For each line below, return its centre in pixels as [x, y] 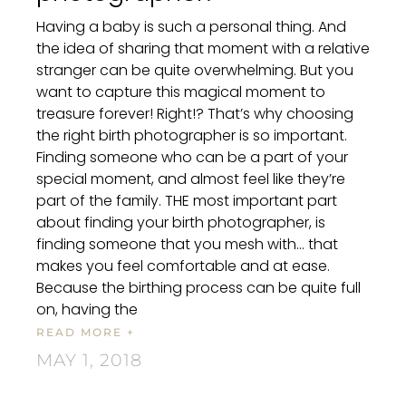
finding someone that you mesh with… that [187, 244]
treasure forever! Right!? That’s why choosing [195, 113]
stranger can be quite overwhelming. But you [195, 70]
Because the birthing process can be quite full [198, 287]
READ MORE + [86, 332]
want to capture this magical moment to [181, 92]
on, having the [87, 309]
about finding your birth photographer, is [181, 222]
